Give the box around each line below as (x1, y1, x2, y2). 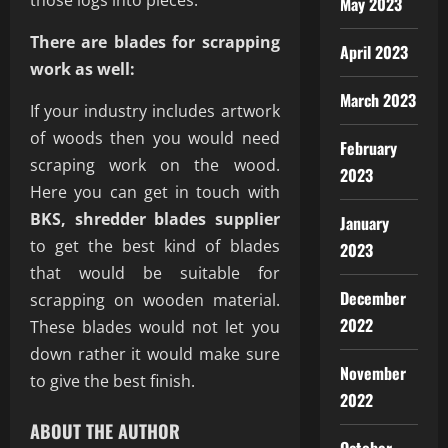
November (339, 361, 407, 385)
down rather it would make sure (30, 343, 280, 365)
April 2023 (339, 40, 409, 64)
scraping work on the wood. (30, 154, 280, 176)
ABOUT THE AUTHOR (30, 418, 180, 444)
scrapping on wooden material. (30, 289, 280, 311)
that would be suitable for (30, 262, 280, 284)
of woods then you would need (30, 127, 280, 149)
